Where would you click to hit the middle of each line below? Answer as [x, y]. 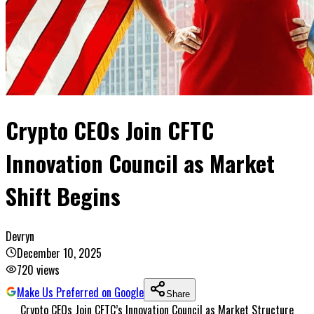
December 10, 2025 [59, 253]
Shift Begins [63, 196]
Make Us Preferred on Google [80, 292]
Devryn [20, 236]
